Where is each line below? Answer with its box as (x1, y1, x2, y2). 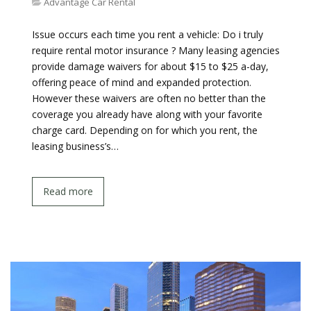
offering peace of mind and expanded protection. (32, 76, 251, 89)
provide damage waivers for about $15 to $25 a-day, (32, 60, 269, 73)
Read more (43, 185, 93, 198)
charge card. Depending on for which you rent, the (32, 124, 258, 137)
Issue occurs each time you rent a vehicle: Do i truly (32, 28, 263, 41)
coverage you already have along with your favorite (32, 108, 262, 121)
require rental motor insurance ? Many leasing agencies (32, 44, 280, 57)
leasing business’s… (32, 140, 119, 153)
